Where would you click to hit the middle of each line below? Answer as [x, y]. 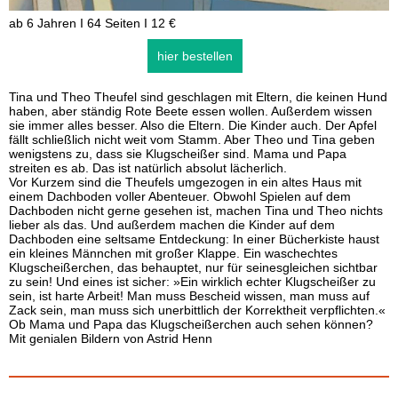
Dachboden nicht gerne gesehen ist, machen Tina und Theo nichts [196, 211]
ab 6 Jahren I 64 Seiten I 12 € [92, 23]
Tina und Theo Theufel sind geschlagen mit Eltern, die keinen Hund [198, 97]
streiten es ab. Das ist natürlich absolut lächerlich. [148, 168]
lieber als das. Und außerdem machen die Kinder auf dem [172, 225]
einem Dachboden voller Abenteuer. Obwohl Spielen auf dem [180, 196]
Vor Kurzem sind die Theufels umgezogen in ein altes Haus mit [185, 182]
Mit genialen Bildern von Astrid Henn [111, 338]
